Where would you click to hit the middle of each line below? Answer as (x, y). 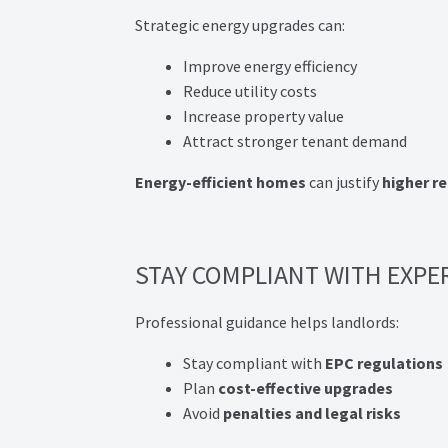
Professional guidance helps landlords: (266, 321)
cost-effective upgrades (305, 387)
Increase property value (263, 116)
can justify (343, 182)
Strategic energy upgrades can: (239, 25)
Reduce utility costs (249, 91)
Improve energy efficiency (269, 66)
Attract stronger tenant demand (294, 141)
